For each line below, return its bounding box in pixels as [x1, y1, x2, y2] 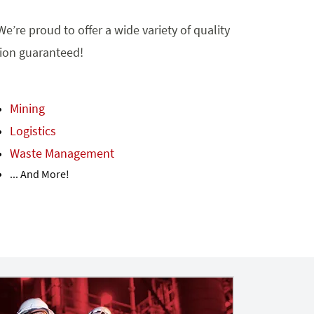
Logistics [9, 122, 56, 139]
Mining [9, 100, 45, 116]
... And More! [9, 166, 69, 181]
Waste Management [9, 144, 114, 161]
